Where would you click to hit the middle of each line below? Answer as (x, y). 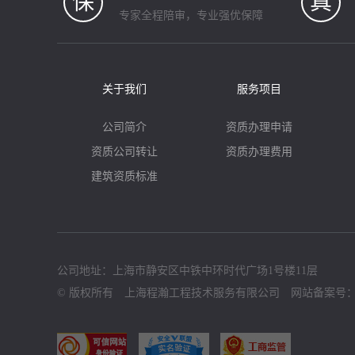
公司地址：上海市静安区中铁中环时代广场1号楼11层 (187, 271)
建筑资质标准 (124, 176)
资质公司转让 (124, 152)
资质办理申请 (259, 127)
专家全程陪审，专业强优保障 (191, 15)
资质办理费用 (259, 152)
